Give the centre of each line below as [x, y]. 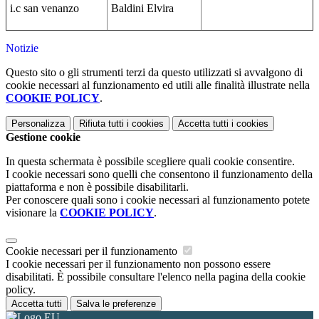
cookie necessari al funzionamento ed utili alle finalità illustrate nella [158, 85]
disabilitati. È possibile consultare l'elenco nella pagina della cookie [156, 277]
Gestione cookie [43, 137]
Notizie [22, 48]
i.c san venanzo [45, 9]
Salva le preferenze [116, 304]
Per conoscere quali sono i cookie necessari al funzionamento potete [158, 200]
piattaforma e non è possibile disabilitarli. [97, 187]
